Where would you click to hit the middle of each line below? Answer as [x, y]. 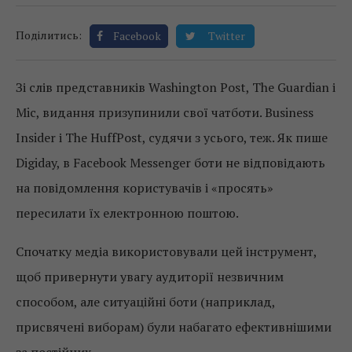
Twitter [227, 36]
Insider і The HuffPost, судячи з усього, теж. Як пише [172, 138]
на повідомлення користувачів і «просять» [145, 188]
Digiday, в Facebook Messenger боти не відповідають [170, 163]
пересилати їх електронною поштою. [127, 213]
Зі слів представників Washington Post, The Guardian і [176, 88]
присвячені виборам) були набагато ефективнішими [174, 327]
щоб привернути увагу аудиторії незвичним [150, 277]
